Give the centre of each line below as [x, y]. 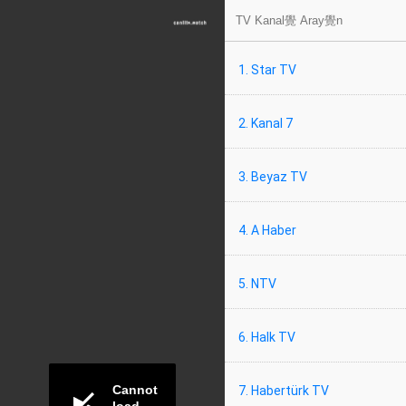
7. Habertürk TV [284, 391]
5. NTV [257, 284]
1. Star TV [267, 70]
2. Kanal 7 [266, 123]
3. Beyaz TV [273, 177]
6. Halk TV [267, 337]
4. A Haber [267, 230]
